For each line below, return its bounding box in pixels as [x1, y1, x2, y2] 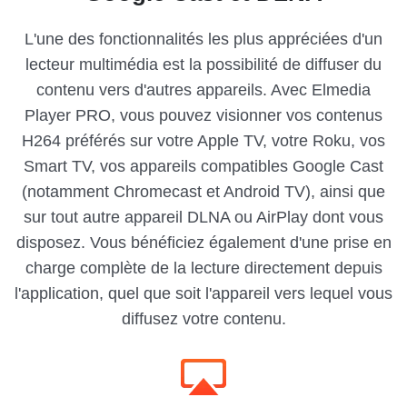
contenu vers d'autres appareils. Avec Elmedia [36, 81, 371, 100]
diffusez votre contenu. [121, 310, 286, 329]
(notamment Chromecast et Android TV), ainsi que [22, 183, 385, 202]
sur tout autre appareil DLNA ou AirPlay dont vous [24, 208, 383, 227]
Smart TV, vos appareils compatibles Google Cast [24, 157, 383, 176]
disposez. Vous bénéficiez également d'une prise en [15, 233, 392, 253]
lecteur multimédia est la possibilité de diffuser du [25, 55, 382, 74]
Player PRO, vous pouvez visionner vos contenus [25, 106, 382, 125]
